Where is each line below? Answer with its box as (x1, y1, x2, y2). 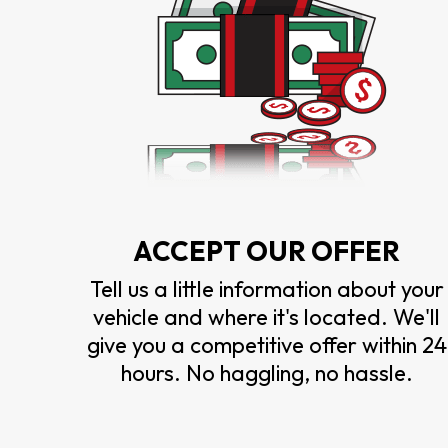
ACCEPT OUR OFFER (133, 233, 401, 268)
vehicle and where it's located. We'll (93, 302, 441, 331)
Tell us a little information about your (89, 274, 444, 303)
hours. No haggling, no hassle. (120, 358, 413, 387)
